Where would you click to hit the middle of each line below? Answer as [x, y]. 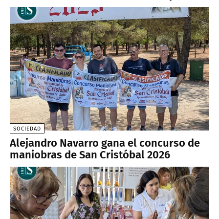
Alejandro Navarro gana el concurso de [105, 143]
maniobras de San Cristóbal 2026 [90, 154]
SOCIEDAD [27, 129]
